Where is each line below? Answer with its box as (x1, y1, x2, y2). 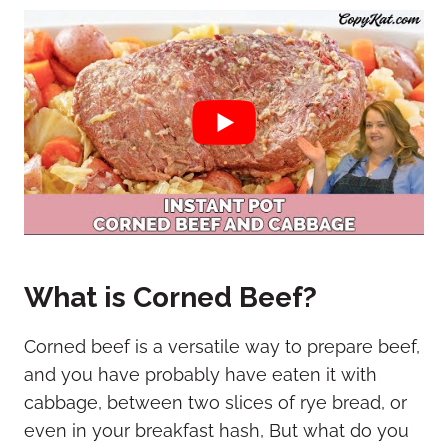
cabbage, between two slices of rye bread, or (24, 391, 407, 413)
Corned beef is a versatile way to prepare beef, (24, 335, 420, 357)
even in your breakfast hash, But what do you (24, 419, 409, 441)
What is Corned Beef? (24, 280, 317, 314)
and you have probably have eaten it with (24, 363, 377, 385)
